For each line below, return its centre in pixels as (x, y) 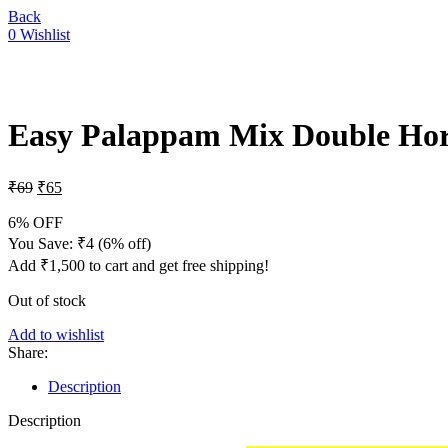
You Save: (42, 243)
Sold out (60, 52)
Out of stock (47, 300)
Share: (28, 352)
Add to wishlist (56, 334)
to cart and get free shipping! (177, 265)
